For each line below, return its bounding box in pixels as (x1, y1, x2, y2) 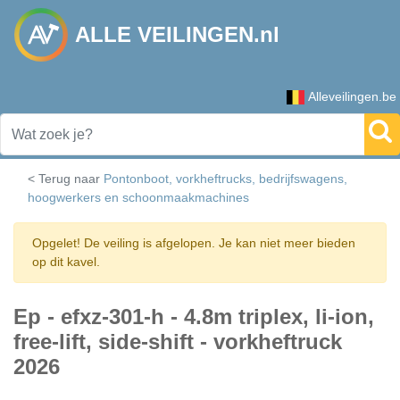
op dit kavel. (32, 254, 100, 269)
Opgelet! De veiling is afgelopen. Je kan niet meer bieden (32, 236, 355, 250)
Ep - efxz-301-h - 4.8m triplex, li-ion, (13, 304, 374, 329)
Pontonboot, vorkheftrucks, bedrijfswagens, (104, 171, 347, 186)
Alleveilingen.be (308, 89, 396, 104)
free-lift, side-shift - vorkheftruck (13, 329, 342, 354)
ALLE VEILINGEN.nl (75, 22, 279, 46)
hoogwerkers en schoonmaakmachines (28, 190, 249, 204)
